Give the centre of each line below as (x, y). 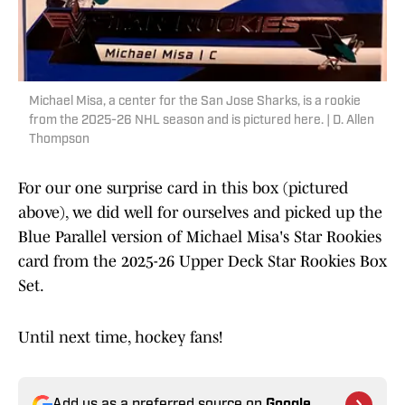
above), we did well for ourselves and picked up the (200, 213)
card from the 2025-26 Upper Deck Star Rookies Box (202, 262)
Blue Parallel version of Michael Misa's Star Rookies (200, 237)
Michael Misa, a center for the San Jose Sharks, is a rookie (195, 102)
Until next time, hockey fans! (120, 338)
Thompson (59, 140)
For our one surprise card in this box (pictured (183, 188)
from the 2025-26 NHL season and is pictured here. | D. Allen (202, 121)
